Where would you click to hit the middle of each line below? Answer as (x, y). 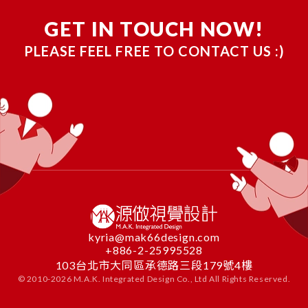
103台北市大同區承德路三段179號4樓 (154, 265)
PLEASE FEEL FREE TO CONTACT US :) (154, 51)
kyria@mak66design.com (154, 236)
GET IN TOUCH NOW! (154, 29)
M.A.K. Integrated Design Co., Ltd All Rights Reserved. (181, 278)
